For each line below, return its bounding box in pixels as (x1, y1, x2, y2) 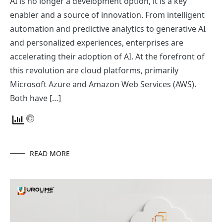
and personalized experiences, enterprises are (10, 37, 183, 48)
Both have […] (10, 92, 61, 104)
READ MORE (30, 148, 70, 158)
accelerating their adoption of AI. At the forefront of (10, 51, 205, 62)
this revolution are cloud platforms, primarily (10, 64, 178, 76)
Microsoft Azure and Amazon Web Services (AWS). (10, 78, 196, 90)
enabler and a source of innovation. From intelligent (10, 9, 205, 20)
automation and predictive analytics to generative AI (10, 23, 206, 34)
